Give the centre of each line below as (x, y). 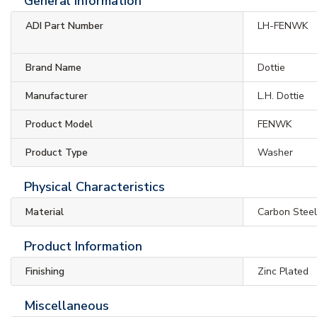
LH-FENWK (283, 25)
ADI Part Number (64, 25)
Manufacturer (57, 96)
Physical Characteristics (94, 186)
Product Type (57, 152)
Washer (276, 152)
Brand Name (53, 67)
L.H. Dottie (281, 96)
